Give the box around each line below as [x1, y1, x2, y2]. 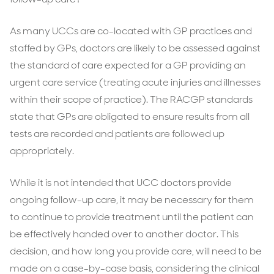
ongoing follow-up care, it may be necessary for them [10, 193, 254, 206]
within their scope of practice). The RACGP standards [10, 93, 253, 106]
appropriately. [10, 144, 74, 157]
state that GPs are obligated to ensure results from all [10, 110, 250, 123]
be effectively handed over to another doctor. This [10, 228, 239, 240]
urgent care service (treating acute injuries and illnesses [10, 76, 261, 89]
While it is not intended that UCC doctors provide [10, 176, 232, 189]
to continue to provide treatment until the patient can [10, 210, 254, 223]
